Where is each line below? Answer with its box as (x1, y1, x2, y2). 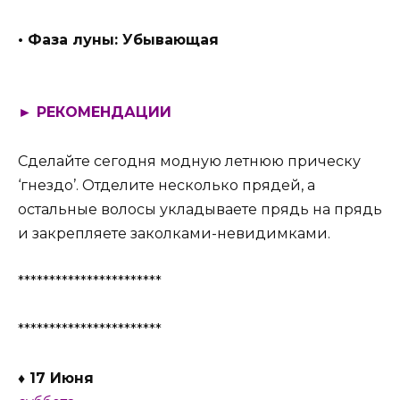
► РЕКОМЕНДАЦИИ (18, 104, 171, 121)
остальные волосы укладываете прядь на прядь (18, 200, 382, 218)
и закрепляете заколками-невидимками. (18, 224, 330, 242)
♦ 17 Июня (18, 370, 94, 387)
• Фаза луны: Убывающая (18, 31, 219, 49)
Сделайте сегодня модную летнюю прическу (18, 152, 361, 170)
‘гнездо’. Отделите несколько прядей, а (18, 176, 315, 194)
